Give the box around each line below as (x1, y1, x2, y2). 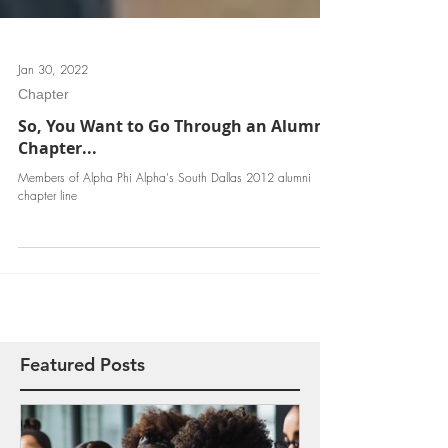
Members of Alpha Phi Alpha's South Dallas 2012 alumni (18, 213, 311, 230)
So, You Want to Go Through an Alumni (18, 159, 330, 181)
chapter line (18, 231, 77, 248)
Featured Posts (20, 397, 145, 420)
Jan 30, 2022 (18, 104, 88, 122)
